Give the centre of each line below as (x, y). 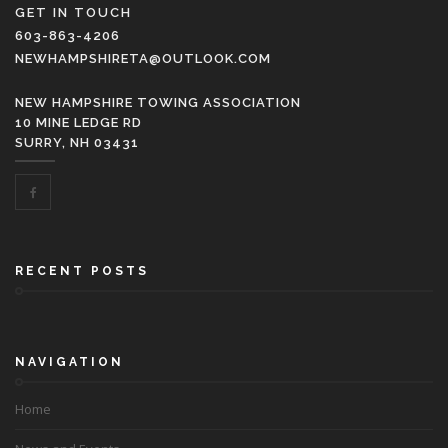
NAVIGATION (69, 362)
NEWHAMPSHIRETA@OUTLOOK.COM (143, 58)
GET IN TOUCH (73, 12)
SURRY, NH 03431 (77, 142)
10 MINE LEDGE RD (78, 122)
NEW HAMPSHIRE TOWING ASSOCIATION (158, 102)
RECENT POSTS (82, 271)
